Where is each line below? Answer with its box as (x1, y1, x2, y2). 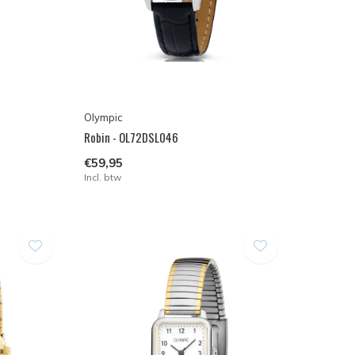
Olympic (83, 110, 123, 124)
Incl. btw (83, 170, 121, 183)
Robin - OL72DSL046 (83, 128, 178, 146)
